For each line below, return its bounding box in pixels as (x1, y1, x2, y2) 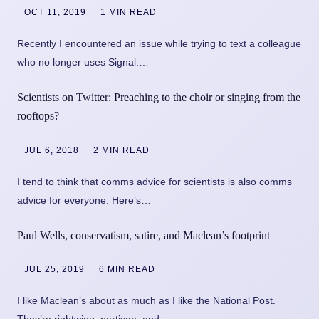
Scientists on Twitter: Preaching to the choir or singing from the (17, 91, 300, 104)
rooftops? (17, 110, 59, 122)
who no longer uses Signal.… (17, 56, 149, 68)
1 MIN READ (100, 7, 157, 18)
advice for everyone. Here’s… (17, 194, 151, 206)
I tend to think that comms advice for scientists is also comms (17, 175, 292, 187)
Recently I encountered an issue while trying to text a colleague (17, 38, 301, 50)
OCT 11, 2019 (24, 7, 86, 18)
